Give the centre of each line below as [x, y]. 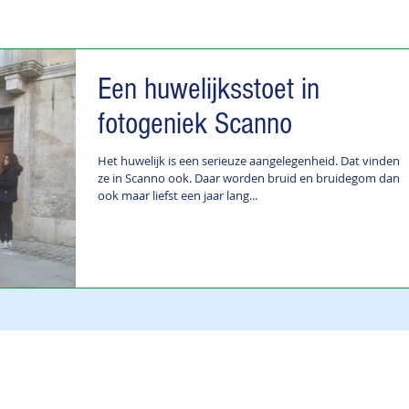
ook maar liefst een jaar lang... [178, 195]
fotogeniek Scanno [195, 124]
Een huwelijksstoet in [209, 89]
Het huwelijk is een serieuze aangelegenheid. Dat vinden [249, 161]
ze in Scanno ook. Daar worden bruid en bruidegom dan [249, 178]
